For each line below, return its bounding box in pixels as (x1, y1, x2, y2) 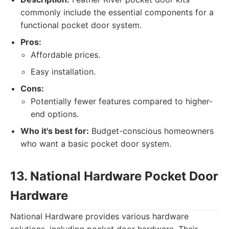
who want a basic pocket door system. (20, 139, 171, 149)
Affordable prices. (31, 50, 100, 60)
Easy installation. (31, 66, 96, 77)
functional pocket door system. (20, 20, 142, 30)
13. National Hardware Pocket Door (10, 169, 218, 184)
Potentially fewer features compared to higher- (31, 96, 213, 106)
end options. (31, 109, 79, 119)
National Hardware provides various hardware (10, 211, 189, 221)
